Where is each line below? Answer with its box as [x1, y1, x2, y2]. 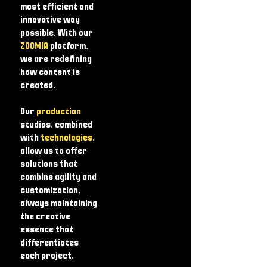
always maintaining [20, 199, 97, 208]
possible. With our [20, 29, 93, 38]
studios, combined [20, 120, 92, 129]
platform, [50, 42, 88, 51]
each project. [20, 252, 74, 260]
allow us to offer [20, 147, 87, 156]
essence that [20, 225, 73, 234]
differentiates [20, 238, 79, 247]
